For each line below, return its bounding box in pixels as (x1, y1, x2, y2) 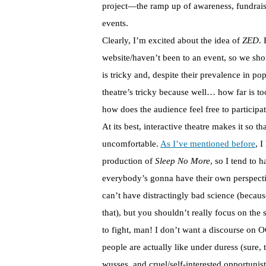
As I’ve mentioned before (160, 139, 255, 149)
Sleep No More (155, 156, 210, 166)
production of (102, 156, 155, 166)
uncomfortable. (102, 139, 160, 149)
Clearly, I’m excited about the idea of (102, 36, 242, 46)
